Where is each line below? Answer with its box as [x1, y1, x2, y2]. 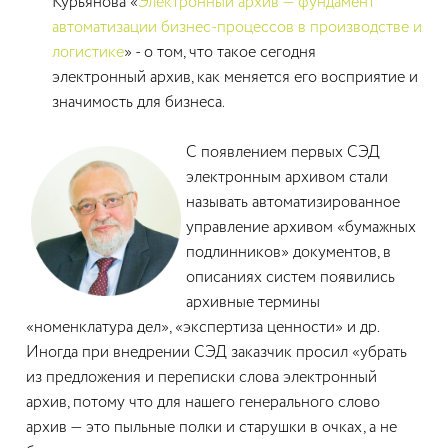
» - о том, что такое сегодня [124, 44, 316, 61]
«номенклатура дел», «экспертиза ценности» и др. [26, 319, 379, 336]
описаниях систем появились [186, 269, 395, 286]
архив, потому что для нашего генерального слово [26, 394, 380, 411]
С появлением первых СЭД [186, 144, 380, 161]
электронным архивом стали [186, 169, 388, 186]
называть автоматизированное [186, 194, 400, 211]
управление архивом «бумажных [186, 219, 416, 236]
